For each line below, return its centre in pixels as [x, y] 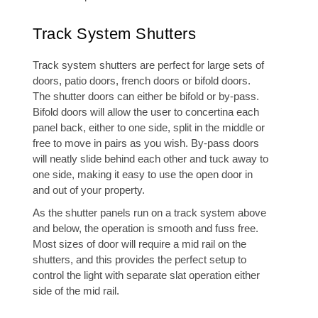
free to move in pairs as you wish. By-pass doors [146, 143]
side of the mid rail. [76, 291]
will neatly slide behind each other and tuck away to [150, 159]
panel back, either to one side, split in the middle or [149, 127]
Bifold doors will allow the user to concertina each [146, 112]
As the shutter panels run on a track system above [149, 213]
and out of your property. [89, 190]
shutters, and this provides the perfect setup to [139, 259]
